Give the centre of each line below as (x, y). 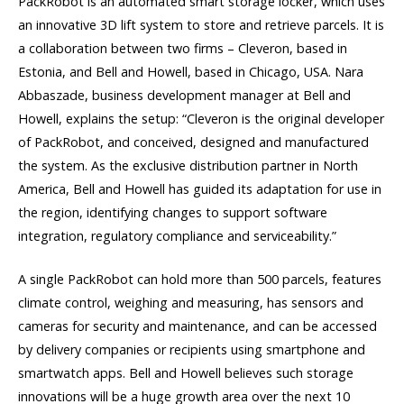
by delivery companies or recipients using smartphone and (192, 349)
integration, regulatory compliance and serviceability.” (177, 235)
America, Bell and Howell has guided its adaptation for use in (200, 188)
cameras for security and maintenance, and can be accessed (197, 326)
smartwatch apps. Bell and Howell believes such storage (186, 372)
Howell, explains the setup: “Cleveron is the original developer (201, 118)
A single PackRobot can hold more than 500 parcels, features (200, 279)
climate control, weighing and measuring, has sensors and (191, 302)
